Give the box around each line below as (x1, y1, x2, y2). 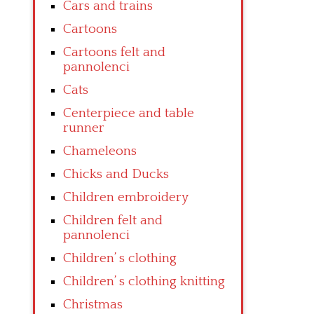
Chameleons (63, 144, 137, 158)
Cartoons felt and (63, 45, 165, 60)
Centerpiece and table (63, 106, 194, 121)
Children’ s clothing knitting (63, 274, 225, 289)
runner (63, 121, 104, 135)
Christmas (63, 297, 123, 312)
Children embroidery (63, 190, 189, 205)
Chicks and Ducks (63, 167, 169, 182)
